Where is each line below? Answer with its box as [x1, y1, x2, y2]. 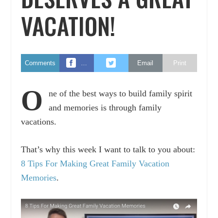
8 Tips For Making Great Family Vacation [21, 158, 170, 168]
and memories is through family [49, 102, 162, 112]
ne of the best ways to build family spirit [49, 88, 193, 98]
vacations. [21, 116, 57, 127]
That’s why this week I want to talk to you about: [21, 144, 196, 154]
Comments [25, 59, 56, 67]
